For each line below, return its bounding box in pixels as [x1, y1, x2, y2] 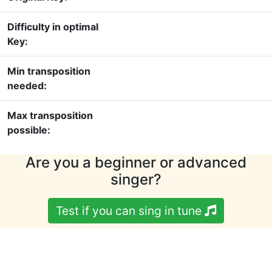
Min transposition [7, 65, 90, 78]
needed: [7, 80, 47, 92]
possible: [7, 124, 50, 137]
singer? [110, 171, 161, 189]
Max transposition [7, 109, 93, 122]
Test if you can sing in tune [56, 203, 205, 219]
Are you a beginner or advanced [25, 154, 246, 172]
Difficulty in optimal [7, 21, 98, 33]
